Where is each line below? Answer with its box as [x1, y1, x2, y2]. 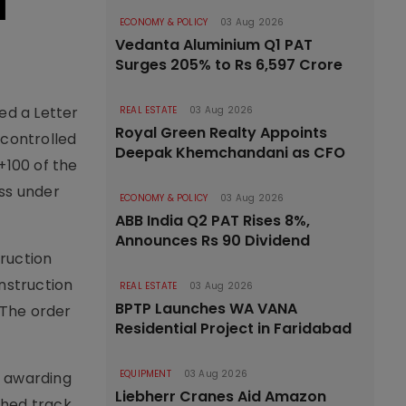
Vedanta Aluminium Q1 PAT [115, 34, 313, 55]
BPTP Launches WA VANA [115, 298, 297, 319]
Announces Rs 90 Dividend [115, 230, 310, 251]
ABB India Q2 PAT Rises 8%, [115, 210, 310, 231]
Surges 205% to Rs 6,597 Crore [115, 54, 343, 75]
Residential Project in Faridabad [115, 318, 352, 339]
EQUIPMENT [120, 367, 171, 381]
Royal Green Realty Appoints [115, 122, 327, 143]
